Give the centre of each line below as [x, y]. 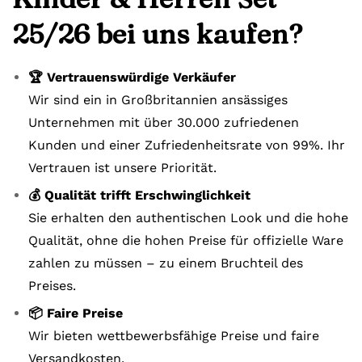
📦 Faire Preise [76, 313]
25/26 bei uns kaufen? [157, 34]
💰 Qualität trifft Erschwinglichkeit [139, 195]
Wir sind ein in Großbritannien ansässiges [158, 100]
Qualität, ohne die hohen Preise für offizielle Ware [186, 240]
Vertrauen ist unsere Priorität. [122, 168]
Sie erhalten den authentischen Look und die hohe [188, 218]
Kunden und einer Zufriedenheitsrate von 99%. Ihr [187, 145]
